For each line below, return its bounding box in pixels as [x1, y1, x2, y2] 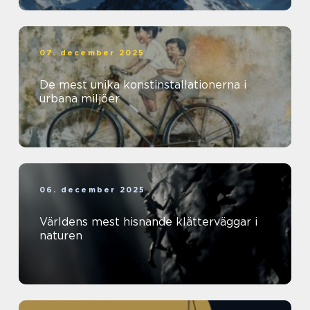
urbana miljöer [39, 91, 120, 105]
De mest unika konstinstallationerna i [39, 77, 246, 91]
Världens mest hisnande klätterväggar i [39, 215, 257, 228]
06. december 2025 [39, 184, 146, 194]
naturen [39, 228, 82, 242]
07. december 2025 [39, 47, 145, 57]
